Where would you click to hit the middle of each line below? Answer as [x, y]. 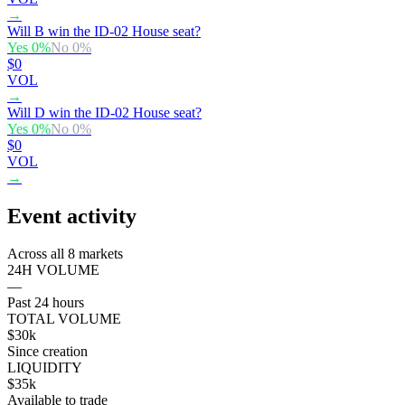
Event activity [72, 216]
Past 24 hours [46, 303]
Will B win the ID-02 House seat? [104, 31]
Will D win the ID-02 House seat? [104, 112]
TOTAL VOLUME [64, 319]
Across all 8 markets [65, 254]
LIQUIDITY [45, 368]
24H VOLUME [53, 270]
